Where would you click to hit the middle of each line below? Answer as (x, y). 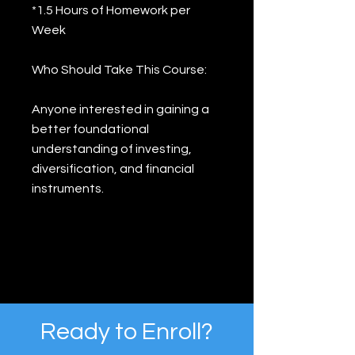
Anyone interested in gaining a (120, 109)
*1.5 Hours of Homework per (111, 10)
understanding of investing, (112, 149)
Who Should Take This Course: (119, 70)
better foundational (90, 129)
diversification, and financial (113, 169)
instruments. (68, 189)
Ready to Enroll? (127, 332)
